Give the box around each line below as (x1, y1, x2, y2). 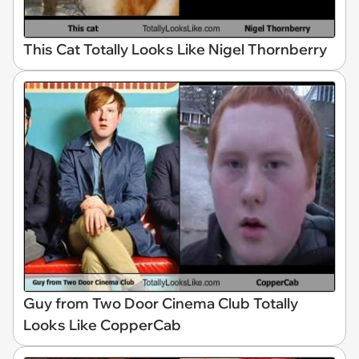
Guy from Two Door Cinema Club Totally (23, 293, 298, 313)
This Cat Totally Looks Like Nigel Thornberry (23, 39, 327, 58)
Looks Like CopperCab (23, 315, 181, 334)
